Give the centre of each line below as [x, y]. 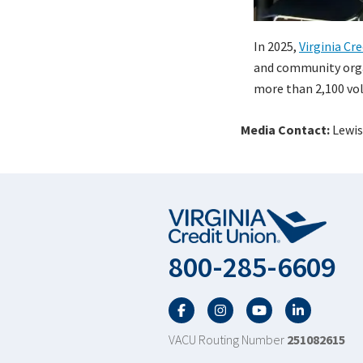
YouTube [269, 307]
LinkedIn [309, 307]
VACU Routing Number [228, 340]
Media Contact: [285, 130]
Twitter [228, 307]
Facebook [195, 307]
